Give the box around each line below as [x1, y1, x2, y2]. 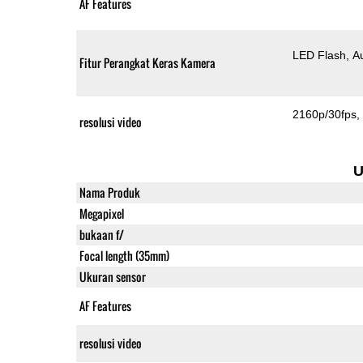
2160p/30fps [293, 107, 357, 121]
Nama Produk [79, 183, 140, 201]
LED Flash [293, 48, 347, 62]
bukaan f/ [79, 225, 124, 243]
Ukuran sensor [79, 267, 146, 285]
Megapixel [79, 204, 124, 222]
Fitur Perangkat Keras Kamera [79, 53, 216, 71]
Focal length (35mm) [79, 246, 169, 264]
